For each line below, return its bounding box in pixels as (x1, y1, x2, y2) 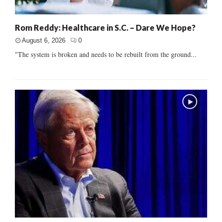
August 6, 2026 (22, 36, 65, 44)
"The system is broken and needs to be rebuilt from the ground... (15, 49, 197, 59)
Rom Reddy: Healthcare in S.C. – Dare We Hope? (15, 22, 196, 32)
